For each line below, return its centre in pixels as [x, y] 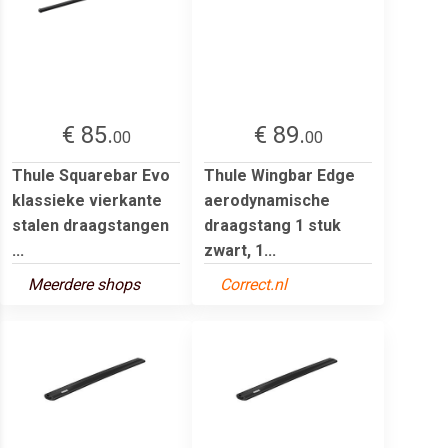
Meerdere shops [84, 284]
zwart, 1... [240, 250]
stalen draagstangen [90, 225]
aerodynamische [267, 200]
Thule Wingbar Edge [279, 175]
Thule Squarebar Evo [91, 175]
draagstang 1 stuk [272, 225]
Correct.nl [253, 284]
